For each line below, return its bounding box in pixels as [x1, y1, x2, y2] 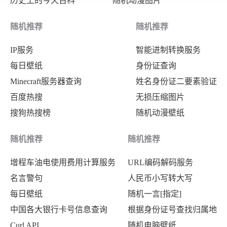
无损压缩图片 [136, 93, 184, 102]
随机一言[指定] [128, 189, 181, 198]
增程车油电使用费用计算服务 [10, 158, 116, 167]
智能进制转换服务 [136, 45, 201, 54]
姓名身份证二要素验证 [136, 77, 217, 86]
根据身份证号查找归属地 [128, 205, 217, 214]
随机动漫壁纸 [136, 108, 184, 118]
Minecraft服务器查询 [10, 77, 82, 86]
